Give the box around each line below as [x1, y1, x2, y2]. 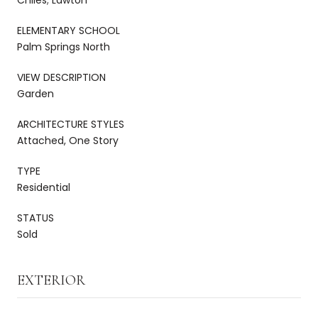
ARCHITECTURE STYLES [17, 116, 124, 131]
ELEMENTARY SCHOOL [17, 23, 120, 38]
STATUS [17, 210, 54, 225]
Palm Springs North [17, 39, 110, 54]
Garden [17, 86, 54, 101]
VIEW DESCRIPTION [17, 70, 106, 84]
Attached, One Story [17, 133, 119, 148]
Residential [17, 180, 70, 194]
